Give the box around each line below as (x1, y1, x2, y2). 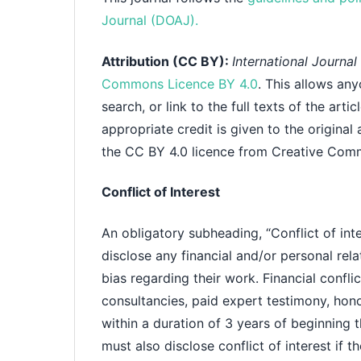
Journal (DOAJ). (102, 11, 199, 28)
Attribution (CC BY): (102, 52, 233, 69)
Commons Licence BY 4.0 (102, 75, 259, 92)
